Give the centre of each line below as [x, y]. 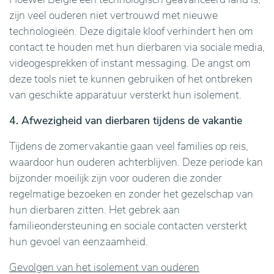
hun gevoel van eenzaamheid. [79, 242]
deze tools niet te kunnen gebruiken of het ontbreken [131, 79]
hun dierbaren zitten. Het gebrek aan [94, 210]
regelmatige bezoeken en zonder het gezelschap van [131, 194]
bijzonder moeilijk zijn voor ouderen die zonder [116, 178]
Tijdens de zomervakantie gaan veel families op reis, [129, 146]
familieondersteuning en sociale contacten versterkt [128, 226]
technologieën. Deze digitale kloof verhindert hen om [131, 31]
